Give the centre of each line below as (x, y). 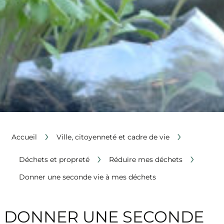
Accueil (24, 137)
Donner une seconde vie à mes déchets (87, 177)
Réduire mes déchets (145, 159)
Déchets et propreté (54, 159)
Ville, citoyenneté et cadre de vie (113, 137)
